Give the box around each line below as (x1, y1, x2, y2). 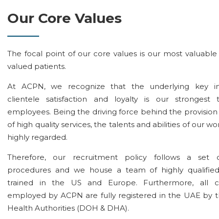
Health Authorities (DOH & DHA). (7, 203, 129, 213)
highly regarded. (7, 132, 67, 142)
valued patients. (7, 61, 66, 71)
